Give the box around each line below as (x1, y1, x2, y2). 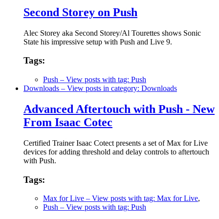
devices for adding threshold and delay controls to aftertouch (23, 147, 209, 156)
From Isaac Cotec (23, 115, 112, 129)
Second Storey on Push (23, 5, 137, 19)
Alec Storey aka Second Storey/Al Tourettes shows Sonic (23, 28, 201, 37)
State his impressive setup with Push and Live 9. (23, 37, 172, 46)
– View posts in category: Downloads (59, 84, 177, 92)
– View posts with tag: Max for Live (84, 194, 198, 203)
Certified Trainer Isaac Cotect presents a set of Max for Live (23, 138, 208, 147)
